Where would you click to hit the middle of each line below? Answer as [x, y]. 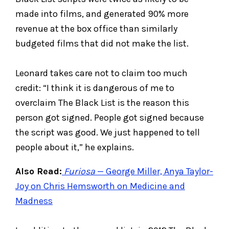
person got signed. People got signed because [110, 117]
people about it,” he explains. [75, 147]
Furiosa [79, 171]
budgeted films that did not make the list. [102, 43]
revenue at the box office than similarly [96, 28]
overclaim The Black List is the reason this [102, 102]
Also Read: [39, 171]
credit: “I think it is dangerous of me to [95, 88]
